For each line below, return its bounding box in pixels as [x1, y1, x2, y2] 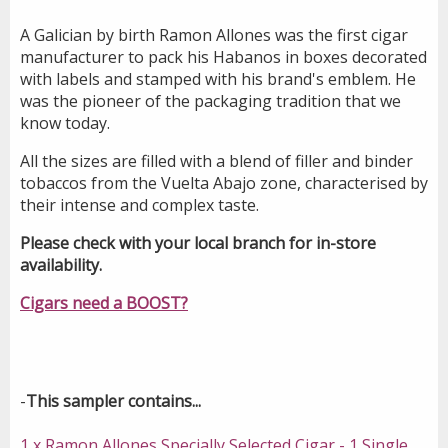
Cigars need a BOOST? [20, 291, 188, 314]
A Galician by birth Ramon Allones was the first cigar [20, 23, 408, 46]
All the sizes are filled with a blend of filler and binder [20, 149, 413, 172]
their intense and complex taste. [20, 193, 259, 216]
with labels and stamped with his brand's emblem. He [20, 67, 416, 90]
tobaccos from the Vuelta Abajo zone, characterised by [20, 171, 428, 194]
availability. [20, 253, 102, 276]
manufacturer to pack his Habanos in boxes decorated [20, 45, 427, 68]
